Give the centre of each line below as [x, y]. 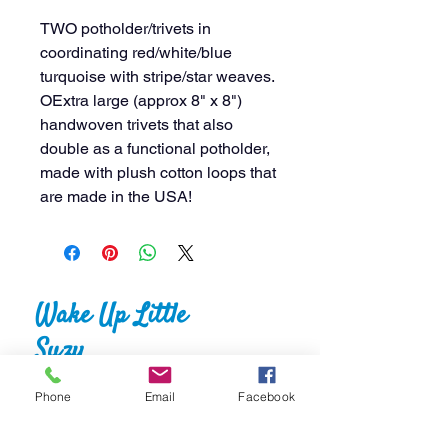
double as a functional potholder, [155, 148]
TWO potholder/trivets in [125, 28]
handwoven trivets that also [136, 124]
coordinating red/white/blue [136, 52]
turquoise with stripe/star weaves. [157, 76]
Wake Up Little [111, 315]
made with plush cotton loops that [158, 172]
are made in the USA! [116, 196]
